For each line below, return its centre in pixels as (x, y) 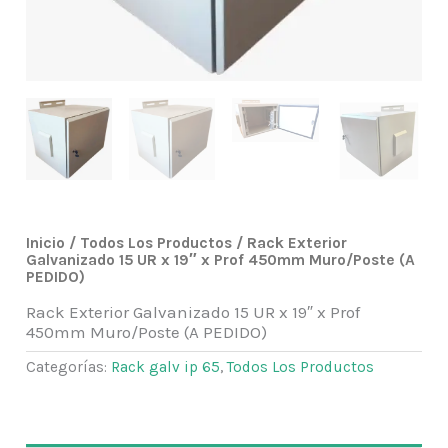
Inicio (46, 243)
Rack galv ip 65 (166, 367)
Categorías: (69, 367)
